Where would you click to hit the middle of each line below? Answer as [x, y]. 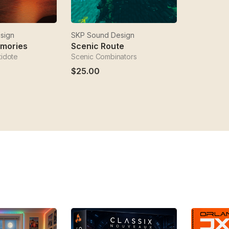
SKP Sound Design [103, 35]
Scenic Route [98, 46]
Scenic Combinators [104, 56]
